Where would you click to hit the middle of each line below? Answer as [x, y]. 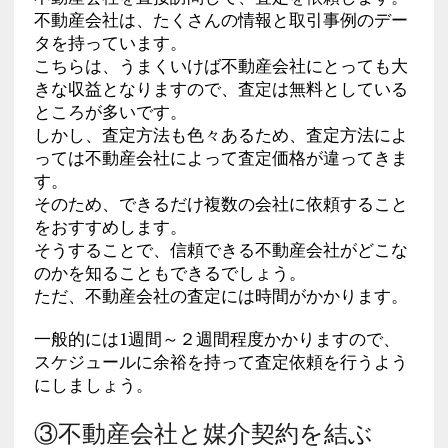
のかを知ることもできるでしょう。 [169, 272]
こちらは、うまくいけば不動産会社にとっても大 [220, 65]
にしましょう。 [93, 384]
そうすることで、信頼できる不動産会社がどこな [220, 249]
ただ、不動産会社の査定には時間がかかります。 [220, 295]
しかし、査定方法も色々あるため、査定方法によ [220, 134]
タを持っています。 [110, 42]
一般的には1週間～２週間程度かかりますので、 [216, 338]
